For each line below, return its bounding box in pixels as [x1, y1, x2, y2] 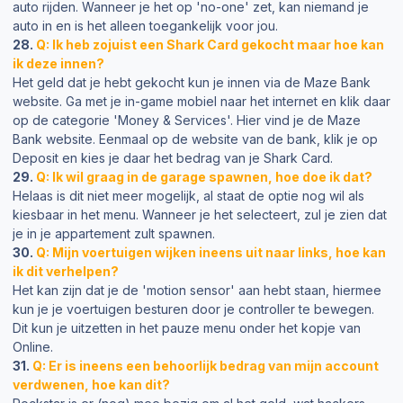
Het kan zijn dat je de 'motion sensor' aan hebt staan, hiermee [13, 282, 381, 298]
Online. [13, 338, 53, 354]
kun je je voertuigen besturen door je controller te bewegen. [13, 300, 374, 317]
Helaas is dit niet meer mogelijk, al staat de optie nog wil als [13, 187, 364, 203]
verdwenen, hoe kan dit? [13, 376, 170, 392]
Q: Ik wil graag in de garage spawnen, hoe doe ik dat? [36, 168, 372, 184]
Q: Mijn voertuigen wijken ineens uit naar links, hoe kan [36, 244, 386, 260]
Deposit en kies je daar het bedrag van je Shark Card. [13, 149, 333, 166]
